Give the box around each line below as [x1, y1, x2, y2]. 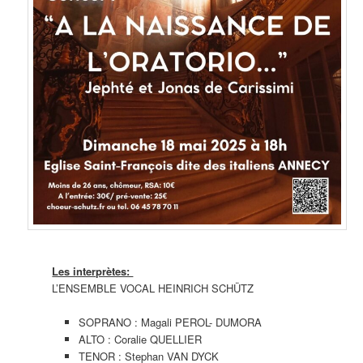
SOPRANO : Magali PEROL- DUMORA [78, 314, 262, 331]
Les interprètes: [52, 263, 134, 280]
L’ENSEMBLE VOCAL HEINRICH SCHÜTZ [52, 280, 254, 297]
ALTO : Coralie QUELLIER [78, 331, 202, 348]
